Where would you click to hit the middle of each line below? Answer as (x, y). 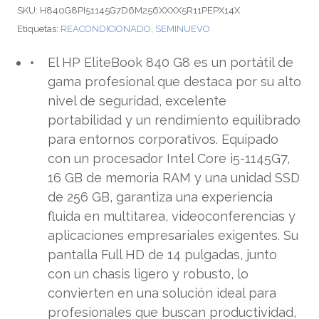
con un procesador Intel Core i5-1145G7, (168, 158)
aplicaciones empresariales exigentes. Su (173, 235)
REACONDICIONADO (106, 29)
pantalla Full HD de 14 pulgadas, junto (162, 255)
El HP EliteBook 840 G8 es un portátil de (170, 62)
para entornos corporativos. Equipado (163, 139)
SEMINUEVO (183, 29)
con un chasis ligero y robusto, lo (148, 274)
